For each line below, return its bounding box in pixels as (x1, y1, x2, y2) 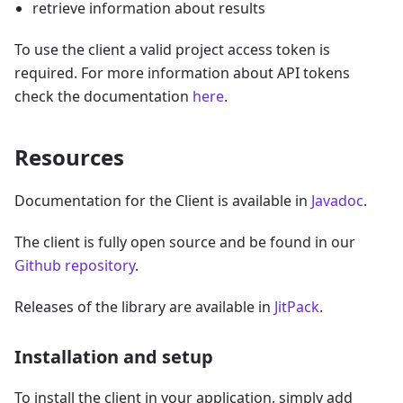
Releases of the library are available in (14, 296, 274, 317)
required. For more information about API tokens (14, 62, 350, 83)
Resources (14, 141, 124, 172)
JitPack (274, 296, 319, 317)
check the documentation (14, 85, 193, 106)
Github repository (14, 255, 135, 275)
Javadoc (311, 190, 363, 210)
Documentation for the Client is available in (14, 190, 311, 210)
